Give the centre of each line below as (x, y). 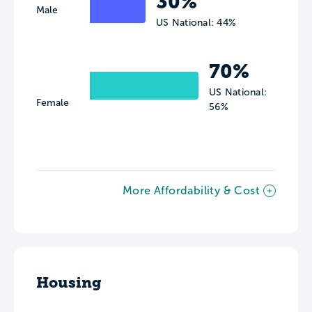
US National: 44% (196, 22)
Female (53, 102)
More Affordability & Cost (191, 190)
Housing (69, 282)
